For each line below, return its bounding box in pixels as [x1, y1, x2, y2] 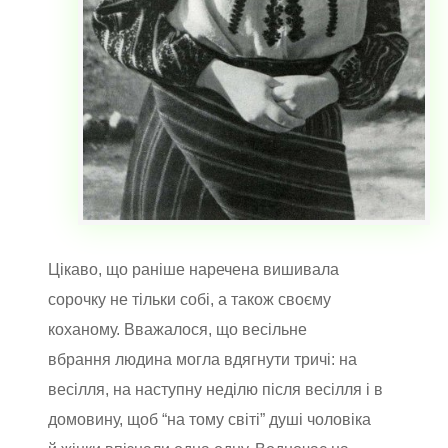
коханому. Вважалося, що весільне [48, 320, 307, 338]
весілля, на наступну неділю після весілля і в [48, 380, 383, 398]
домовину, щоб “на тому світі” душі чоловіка [48, 410, 371, 428]
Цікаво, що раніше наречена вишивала [48, 260, 339, 278]
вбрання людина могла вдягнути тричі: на [48, 350, 357, 368]
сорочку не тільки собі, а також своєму [48, 290, 331, 308]
